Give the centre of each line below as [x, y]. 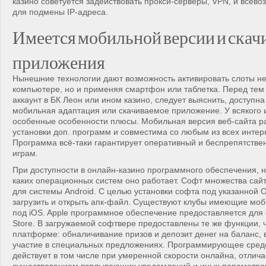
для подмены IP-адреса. [60, 12]
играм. [25, 153]
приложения [59, 60]
